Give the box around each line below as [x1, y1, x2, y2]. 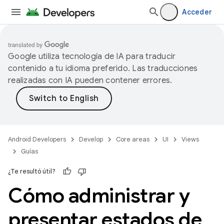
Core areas [116, 135, 149, 143]
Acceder [182, 7, 212, 16]
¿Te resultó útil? [8, 167, 55, 175]
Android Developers [8, 135, 66, 143]
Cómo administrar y [8, 183, 189, 208]
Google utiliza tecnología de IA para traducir [8, 51, 176, 61]
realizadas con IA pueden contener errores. [8, 75, 172, 85]
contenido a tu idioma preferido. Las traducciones [8, 63, 198, 73]
